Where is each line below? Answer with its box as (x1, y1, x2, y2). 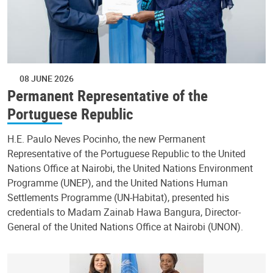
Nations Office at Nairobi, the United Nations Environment (7, 161, 253, 175)
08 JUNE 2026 (19, 72, 74, 84)
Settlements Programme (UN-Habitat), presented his (7, 191, 229, 205)
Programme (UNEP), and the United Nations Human (7, 176, 228, 190)
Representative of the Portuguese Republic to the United (7, 147, 246, 161)
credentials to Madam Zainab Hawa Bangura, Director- (7, 205, 241, 219)
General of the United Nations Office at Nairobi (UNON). (7, 220, 243, 234)
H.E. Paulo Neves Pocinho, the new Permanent (7, 132, 205, 146)
